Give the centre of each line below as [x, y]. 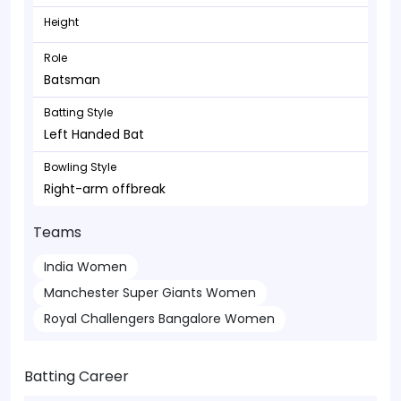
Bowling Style [80, 167]
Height [61, 22]
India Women [85, 267]
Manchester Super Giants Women [150, 293]
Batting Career [77, 376]
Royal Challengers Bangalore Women [159, 319]
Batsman [72, 80]
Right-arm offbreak [105, 189]
